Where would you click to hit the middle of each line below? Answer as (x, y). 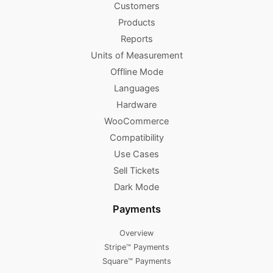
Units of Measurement (136, 56)
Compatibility (136, 138)
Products (136, 23)
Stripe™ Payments (136, 247)
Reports (136, 39)
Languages (136, 89)
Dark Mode (136, 187)
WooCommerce (136, 122)
